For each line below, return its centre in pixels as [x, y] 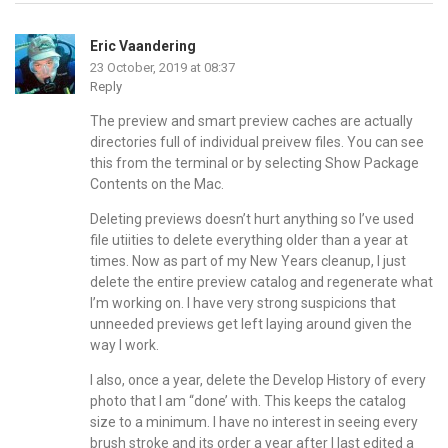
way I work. [124, 344]
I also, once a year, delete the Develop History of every [258, 379]
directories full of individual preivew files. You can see [257, 141]
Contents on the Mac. [157, 183]
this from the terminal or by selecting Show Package [254, 162]
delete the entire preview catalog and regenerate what [261, 281]
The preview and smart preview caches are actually [251, 120]
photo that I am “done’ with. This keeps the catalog [248, 400]
